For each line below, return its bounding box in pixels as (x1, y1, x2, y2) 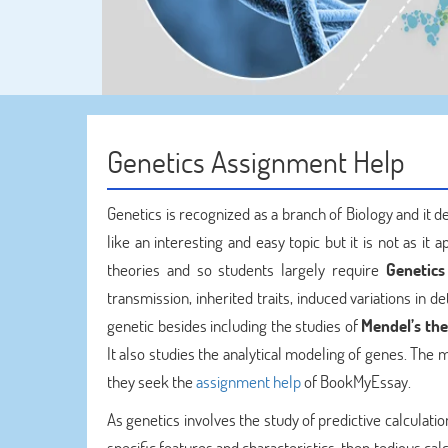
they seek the (107, 370, 196, 393)
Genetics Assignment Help (107, 142, 405, 181)
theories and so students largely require (107, 258, 386, 281)
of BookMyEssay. (301, 370, 411, 393)
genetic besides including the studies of (107, 314, 361, 337)
